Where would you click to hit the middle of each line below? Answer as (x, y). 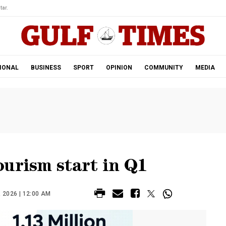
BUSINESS (46, 68)
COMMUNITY (163, 68)
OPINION (119, 68)
